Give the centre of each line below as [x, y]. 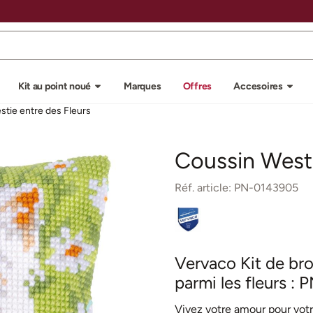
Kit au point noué [54, 86]
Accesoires [258, 86]
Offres [197, 86]
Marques [143, 86]
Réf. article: [203, 188]
